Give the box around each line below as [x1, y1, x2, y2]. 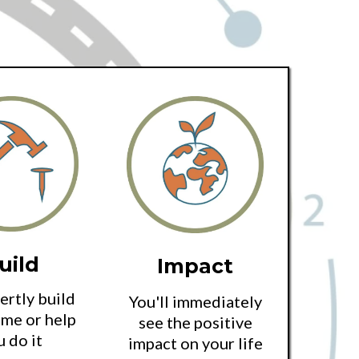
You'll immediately [128, 291, 262, 311]
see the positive [138, 312, 252, 332]
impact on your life [127, 333, 263, 353]
